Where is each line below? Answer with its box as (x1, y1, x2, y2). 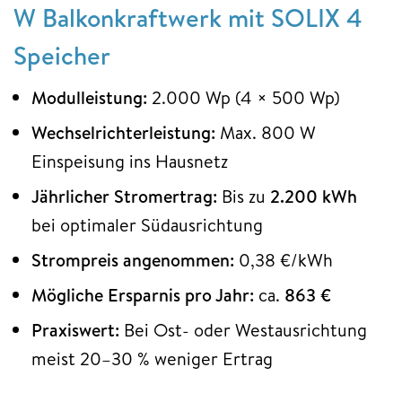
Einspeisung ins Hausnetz (31, 148, 228, 173)
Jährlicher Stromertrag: (31, 183, 217, 208)
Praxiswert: (31, 317, 119, 342)
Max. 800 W (215, 119, 316, 144)
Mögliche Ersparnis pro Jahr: (31, 282, 254, 307)
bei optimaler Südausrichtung (31, 212, 263, 237)
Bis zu (217, 183, 270, 208)
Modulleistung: (31, 84, 147, 109)
